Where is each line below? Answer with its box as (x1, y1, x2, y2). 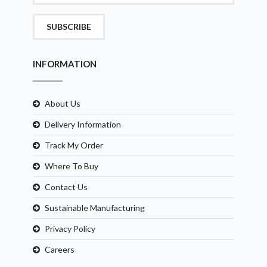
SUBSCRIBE (46, 21, 91, 32)
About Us (45, 98, 80, 108)
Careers (45, 244, 74, 254)
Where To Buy (45, 160, 98, 171)
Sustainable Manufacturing (45, 202, 145, 213)
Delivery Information (45, 119, 121, 129)
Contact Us (45, 181, 88, 192)
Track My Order (45, 139, 103, 150)
